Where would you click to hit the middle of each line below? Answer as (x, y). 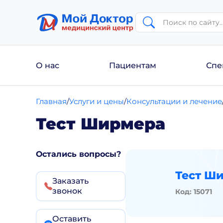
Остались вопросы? (78, 154)
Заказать (70, 181)
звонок (67, 191)
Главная (52, 101)
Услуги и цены (97, 101)
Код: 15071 (194, 191)
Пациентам (133, 65)
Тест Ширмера (101, 124)
